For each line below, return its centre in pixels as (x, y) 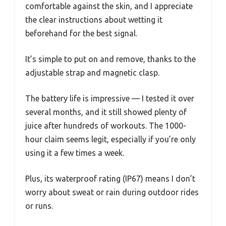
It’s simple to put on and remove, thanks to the (110, 59)
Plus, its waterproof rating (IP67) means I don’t (110, 179)
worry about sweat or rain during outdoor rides (112, 192)
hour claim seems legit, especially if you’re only (110, 139)
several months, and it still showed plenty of (106, 112)
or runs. (39, 206)
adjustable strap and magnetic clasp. (92, 73)
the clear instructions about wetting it (94, 20)
